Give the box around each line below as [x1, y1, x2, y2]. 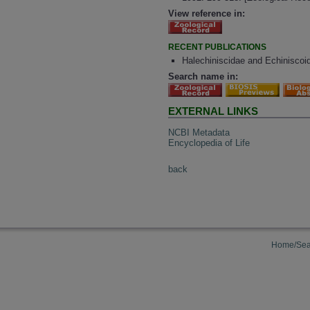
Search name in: [168, 71, 239, 82]
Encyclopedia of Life [168, 137, 250, 148]
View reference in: [168, 8, 246, 19]
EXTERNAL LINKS [168, 105, 259, 118]
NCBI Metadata [168, 127, 230, 138]
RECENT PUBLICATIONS [168, 42, 267, 52]
